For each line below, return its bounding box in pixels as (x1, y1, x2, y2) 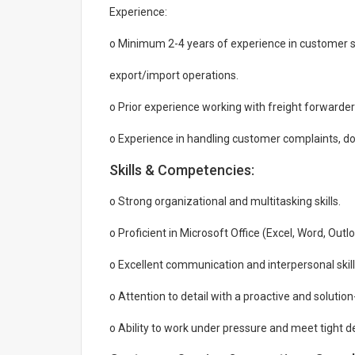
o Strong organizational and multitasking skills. (109, 195, 341, 208)
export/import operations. (109, 69, 239, 82)
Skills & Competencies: (109, 162, 254, 178)
